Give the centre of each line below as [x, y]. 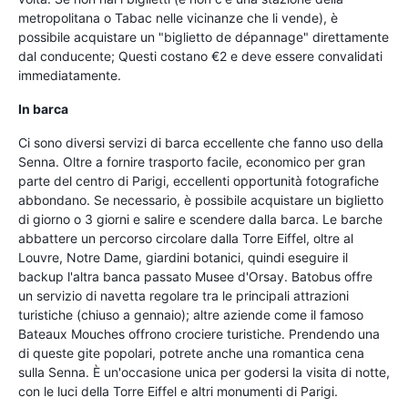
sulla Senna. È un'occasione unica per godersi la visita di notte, [204, 372]
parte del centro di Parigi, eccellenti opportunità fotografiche [199, 180]
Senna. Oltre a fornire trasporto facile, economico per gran [192, 161]
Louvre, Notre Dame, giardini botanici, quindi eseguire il [183, 257]
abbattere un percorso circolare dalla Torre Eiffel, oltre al [186, 238]
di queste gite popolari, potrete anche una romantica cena [191, 352]
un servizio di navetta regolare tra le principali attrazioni [184, 295]
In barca [43, 108]
